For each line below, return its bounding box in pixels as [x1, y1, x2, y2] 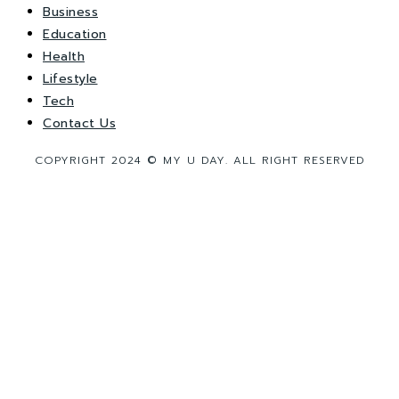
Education [43, 25, 107, 45]
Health [43, 47, 85, 67]
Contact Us [43, 114, 116, 134]
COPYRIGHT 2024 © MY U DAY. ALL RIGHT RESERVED [34, 152, 365, 169]
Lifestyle [43, 69, 98, 89]
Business [43, 3, 98, 22]
